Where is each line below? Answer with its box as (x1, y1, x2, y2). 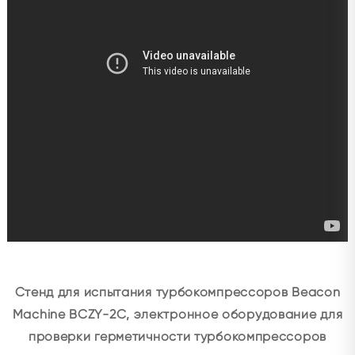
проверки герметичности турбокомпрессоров (28, 329, 326, 344)
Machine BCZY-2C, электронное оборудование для (12, 307, 343, 322)
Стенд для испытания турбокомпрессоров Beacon (14, 284, 341, 300)
